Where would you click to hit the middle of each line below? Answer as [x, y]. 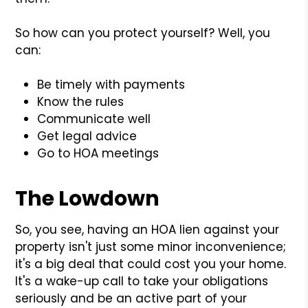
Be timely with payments [111, 84]
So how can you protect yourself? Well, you [143, 33]
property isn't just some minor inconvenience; [151, 246]
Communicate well [94, 119]
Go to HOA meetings [98, 153]
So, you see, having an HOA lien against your [147, 229]
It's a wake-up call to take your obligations [142, 281]
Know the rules [81, 101]
